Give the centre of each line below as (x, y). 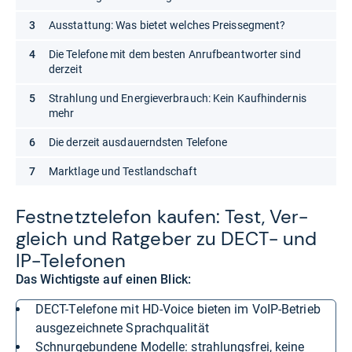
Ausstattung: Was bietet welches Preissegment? (167, 25)
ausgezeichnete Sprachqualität (122, 328)
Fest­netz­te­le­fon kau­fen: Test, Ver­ (162, 216)
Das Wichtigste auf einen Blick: (103, 279)
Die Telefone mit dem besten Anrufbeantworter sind (175, 54)
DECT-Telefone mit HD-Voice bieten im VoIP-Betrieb (40, 309)
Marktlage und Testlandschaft (123, 171)
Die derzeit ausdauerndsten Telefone (138, 142)
